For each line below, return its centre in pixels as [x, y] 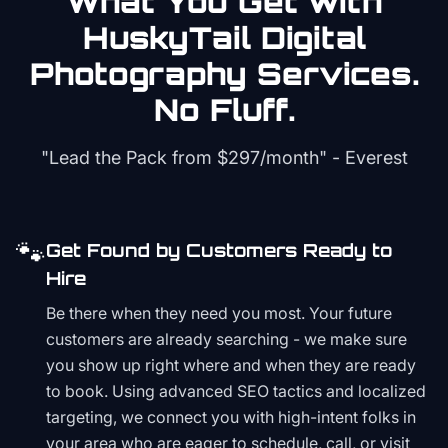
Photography [138, 73]
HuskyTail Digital [224, 37]
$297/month [267, 157]
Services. [332, 73]
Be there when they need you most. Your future [219, 313]
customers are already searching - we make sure [226, 339]
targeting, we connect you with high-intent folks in [231, 417]
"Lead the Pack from [128, 157]
